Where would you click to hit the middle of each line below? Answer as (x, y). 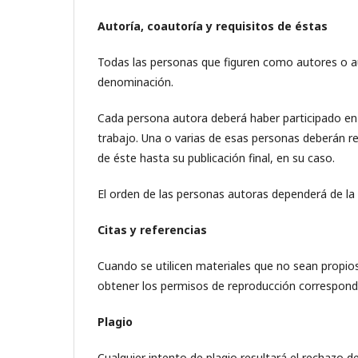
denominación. (135, 82)
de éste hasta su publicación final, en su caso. (216, 158)
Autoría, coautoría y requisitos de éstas (213, 26)
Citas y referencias (152, 230)
